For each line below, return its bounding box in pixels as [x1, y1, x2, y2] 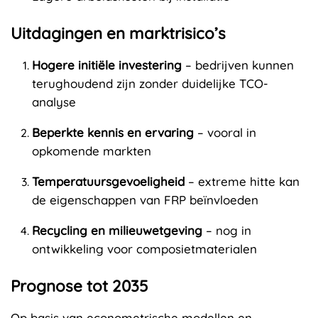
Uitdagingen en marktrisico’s [11, 23, 226, 44]
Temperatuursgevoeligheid [32, 174, 185, 190]
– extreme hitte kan [185, 174, 300, 190]
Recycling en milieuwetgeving [32, 223, 202, 238]
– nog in [202, 223, 251, 238]
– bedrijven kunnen [182, 57, 294, 73]
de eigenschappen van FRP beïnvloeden [32, 192, 258, 208]
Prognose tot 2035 [11, 276, 148, 297]
